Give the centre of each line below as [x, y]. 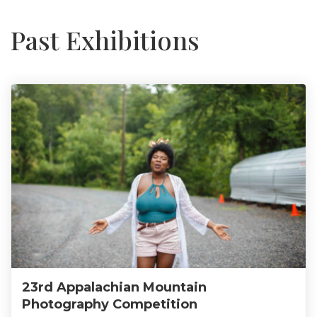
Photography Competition [110, 305]
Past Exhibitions [105, 40]
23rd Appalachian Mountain [114, 288]
